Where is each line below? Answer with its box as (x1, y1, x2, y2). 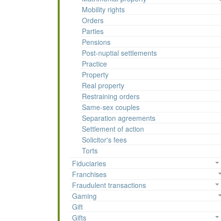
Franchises (72, 169, 107, 180)
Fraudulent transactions (72, 180, 146, 190)
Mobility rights (82, 4, 125, 15)
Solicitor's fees (82, 135, 127, 145)
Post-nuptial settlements (82, 48, 157, 58)
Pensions (82, 37, 110, 47)
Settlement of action (82, 124, 144, 134)
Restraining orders (82, 91, 140, 102)
